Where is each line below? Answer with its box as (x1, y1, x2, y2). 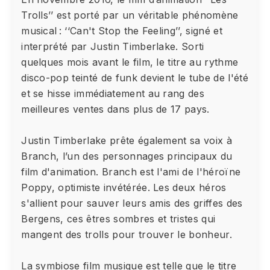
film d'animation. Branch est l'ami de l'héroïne (21, 166, 241, 178)
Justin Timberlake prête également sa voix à (21, 134, 232, 147)
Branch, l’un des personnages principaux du (21, 150, 233, 163)
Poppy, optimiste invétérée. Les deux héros (21, 181, 227, 194)
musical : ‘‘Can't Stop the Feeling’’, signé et (21, 25, 222, 37)
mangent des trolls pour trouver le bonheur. (21, 228, 232, 241)
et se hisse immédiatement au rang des (21, 87, 205, 100)
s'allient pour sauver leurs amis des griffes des (21, 197, 243, 210)
